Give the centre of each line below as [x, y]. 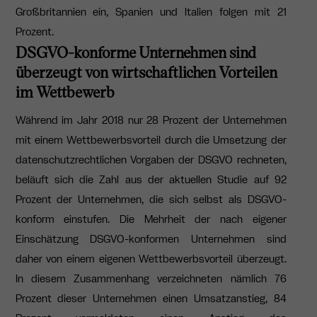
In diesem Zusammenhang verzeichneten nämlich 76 [151, 278]
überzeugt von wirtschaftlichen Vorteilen [146, 71]
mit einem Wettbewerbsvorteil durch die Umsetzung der [151, 140]
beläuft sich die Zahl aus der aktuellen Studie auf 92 [151, 179]
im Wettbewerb [65, 91]
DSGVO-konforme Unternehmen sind [136, 51]
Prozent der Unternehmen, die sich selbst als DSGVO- [151, 199]
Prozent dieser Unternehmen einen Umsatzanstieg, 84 [151, 298]
